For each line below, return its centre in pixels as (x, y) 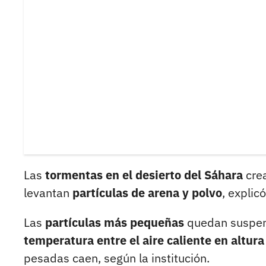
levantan (47, 193)
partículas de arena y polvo (146, 193)
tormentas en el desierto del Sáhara (142, 175)
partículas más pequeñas (115, 223)
